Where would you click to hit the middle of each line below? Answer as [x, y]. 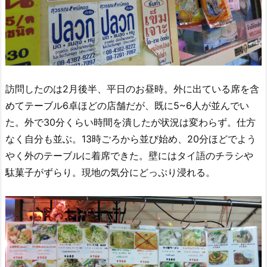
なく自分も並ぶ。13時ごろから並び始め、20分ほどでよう [131, 139]
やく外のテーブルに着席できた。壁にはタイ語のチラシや [129, 156]
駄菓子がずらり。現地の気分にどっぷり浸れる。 [110, 173]
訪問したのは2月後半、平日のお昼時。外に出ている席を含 [132, 89]
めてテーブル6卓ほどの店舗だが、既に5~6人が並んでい [127, 106]
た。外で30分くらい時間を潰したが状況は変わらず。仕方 [131, 122]
